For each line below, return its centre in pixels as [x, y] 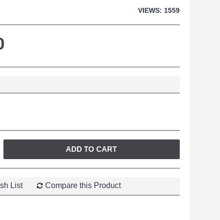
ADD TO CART [92, 149]
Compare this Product [83, 185]
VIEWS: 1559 [159, 10]
